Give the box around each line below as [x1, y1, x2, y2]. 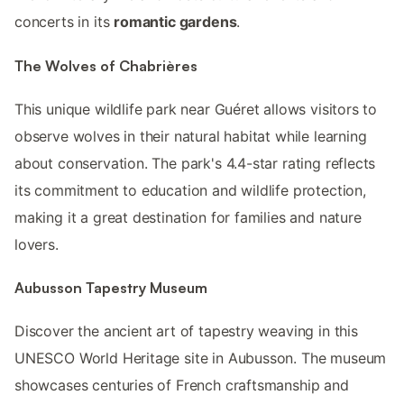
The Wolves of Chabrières [14, 56, 197, 75]
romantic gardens [114, 13, 237, 32]
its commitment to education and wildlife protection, [14, 180, 366, 199]
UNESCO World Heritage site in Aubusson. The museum [14, 349, 387, 368]
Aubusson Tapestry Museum [14, 279, 207, 298]
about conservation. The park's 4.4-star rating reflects [14, 153, 376, 172]
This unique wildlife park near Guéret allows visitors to [14, 99, 378, 118]
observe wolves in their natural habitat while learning [14, 126, 367, 145]
